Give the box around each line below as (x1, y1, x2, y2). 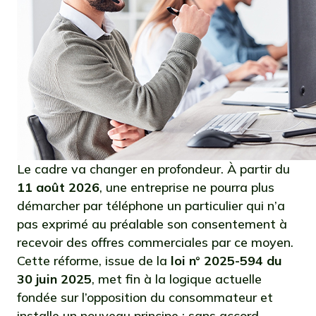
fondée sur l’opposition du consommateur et (17, 289, 273, 305)
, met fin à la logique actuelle (92, 271, 262, 287)
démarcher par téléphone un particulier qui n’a (17, 197, 285, 214)
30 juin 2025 (17, 271, 92, 287)
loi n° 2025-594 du (167, 253, 282, 269)
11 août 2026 (17, 179, 99, 195)
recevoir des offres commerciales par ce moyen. (17, 234, 293, 250)
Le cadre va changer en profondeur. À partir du (17, 161, 290, 177)
